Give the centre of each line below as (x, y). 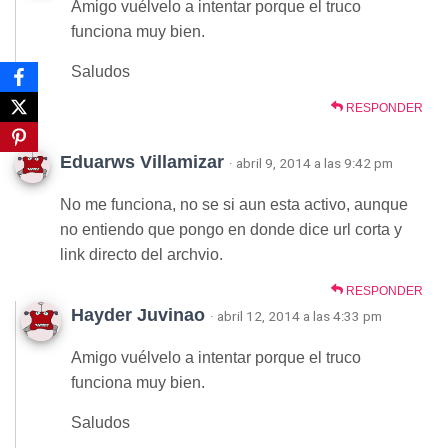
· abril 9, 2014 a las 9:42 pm (311, 163)
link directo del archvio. (141, 254)
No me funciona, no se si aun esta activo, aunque (234, 204)
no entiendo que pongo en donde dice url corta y (231, 229)
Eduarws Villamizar (142, 162)
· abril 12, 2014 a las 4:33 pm (296, 316)
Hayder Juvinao (138, 315)
